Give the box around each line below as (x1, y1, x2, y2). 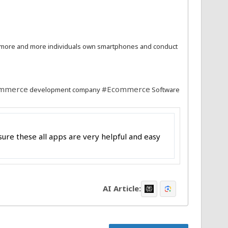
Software (150, 84, 180, 94)
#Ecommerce (102, 83, 150, 94)
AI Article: (103, 183, 141, 194)
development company (28, 84, 102, 94)
